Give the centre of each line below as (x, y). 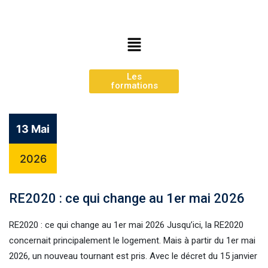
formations (134, 85)
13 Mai (33, 129)
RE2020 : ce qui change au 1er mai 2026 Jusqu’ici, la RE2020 (126, 225)
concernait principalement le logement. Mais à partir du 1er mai (132, 240)
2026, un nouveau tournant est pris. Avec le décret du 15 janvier (133, 256)
